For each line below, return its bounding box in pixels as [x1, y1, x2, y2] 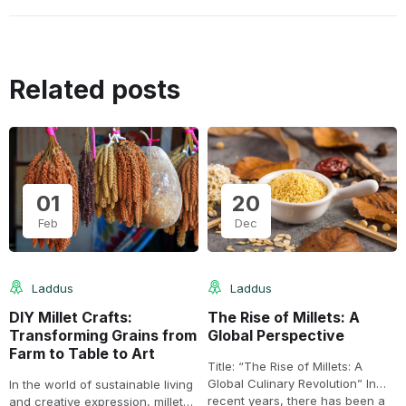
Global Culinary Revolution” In [208, 375, 376, 391]
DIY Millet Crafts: [9, 307, 132, 326]
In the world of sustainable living [9, 376, 193, 391]
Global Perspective [208, 325, 344, 344]
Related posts [9, 74, 180, 106]
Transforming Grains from [9, 325, 197, 344]
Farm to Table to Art [9, 343, 155, 362]
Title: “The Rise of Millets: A [208, 358, 362, 373]
